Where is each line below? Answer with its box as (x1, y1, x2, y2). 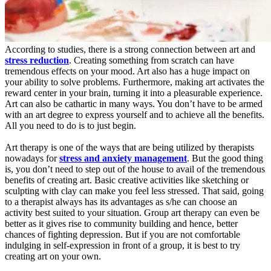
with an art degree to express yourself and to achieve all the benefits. (5, 109, 264, 120)
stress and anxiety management (59, 153, 187, 163)
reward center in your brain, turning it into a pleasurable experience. (5, 88, 263, 98)
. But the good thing (187, 153, 263, 163)
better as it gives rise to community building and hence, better (5, 218, 238, 229)
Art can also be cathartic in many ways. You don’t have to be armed (5, 99, 263, 109)
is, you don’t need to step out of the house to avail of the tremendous (5, 164, 265, 174)
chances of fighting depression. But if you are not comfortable (5, 229, 240, 240)
